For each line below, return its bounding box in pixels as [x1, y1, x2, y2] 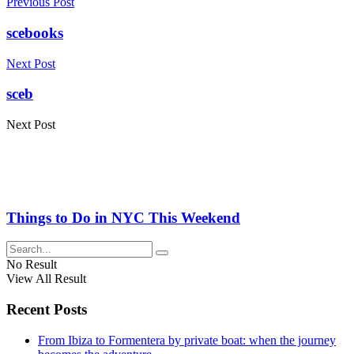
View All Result [6, 272, 86, 286]
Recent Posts [6, 301, 87, 318]
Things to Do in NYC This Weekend [6, 209, 240, 226]
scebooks [6, 24, 63, 41]
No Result [6, 258, 57, 272]
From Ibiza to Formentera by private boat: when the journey [38, 333, 336, 347]
